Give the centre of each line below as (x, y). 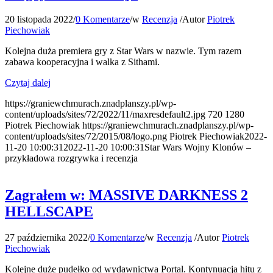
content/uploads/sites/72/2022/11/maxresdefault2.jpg (105, 114)
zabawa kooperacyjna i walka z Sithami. (82, 62)
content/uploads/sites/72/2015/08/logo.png (86, 136)
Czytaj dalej (28, 82)
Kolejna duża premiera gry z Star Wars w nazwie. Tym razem (123, 51)
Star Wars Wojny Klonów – (198, 147)
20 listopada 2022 (39, 19)
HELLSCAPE (49, 211)
